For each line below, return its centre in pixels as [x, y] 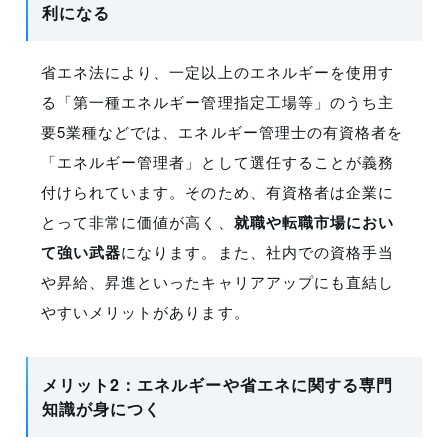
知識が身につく [102, 409]
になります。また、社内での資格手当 [257, 252]
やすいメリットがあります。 [145, 312]
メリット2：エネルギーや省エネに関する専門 [217, 385]
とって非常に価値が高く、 [137, 222]
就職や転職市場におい [313, 222]
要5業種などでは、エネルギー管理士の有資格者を [222, 132]
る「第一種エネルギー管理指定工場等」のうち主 [217, 102]
